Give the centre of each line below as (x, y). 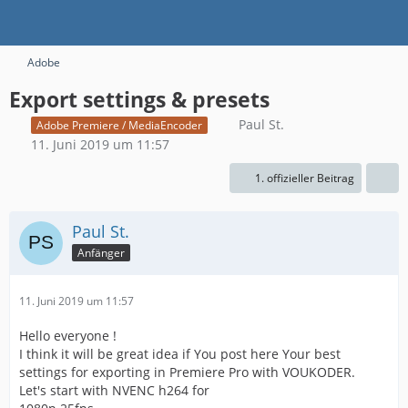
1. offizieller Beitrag (305, 178)
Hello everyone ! (68, 335)
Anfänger (101, 252)
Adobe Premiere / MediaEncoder (119, 125)
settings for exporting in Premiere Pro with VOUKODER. (187, 372)
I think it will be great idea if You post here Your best (180, 353)
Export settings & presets (139, 99)
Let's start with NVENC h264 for (114, 390)
